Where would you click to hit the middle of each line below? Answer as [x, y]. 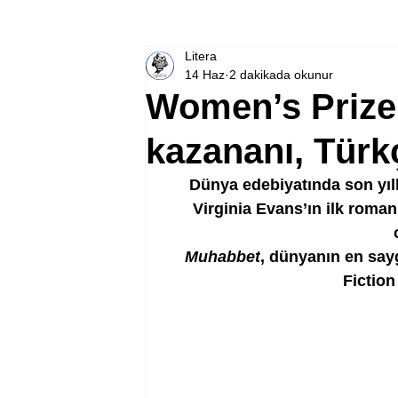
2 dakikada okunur [281, 75]
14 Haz [205, 75]
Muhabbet [223, 257]
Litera [201, 56]
